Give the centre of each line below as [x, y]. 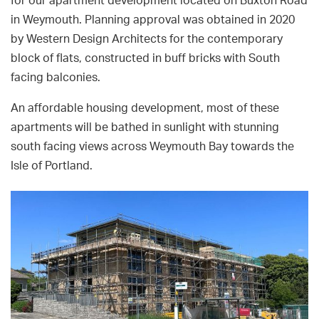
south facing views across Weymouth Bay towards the [152, 147]
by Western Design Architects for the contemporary [147, 40]
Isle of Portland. [52, 166]
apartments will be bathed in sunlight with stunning [145, 128]
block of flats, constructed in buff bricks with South [145, 59]
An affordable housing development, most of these [145, 109]
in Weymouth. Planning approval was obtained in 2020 [153, 20]
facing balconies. [56, 78]
